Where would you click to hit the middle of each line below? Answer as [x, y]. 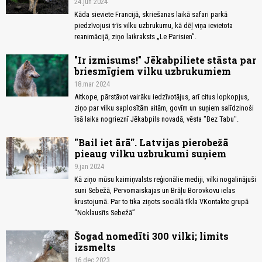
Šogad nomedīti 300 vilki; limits [151, 236]
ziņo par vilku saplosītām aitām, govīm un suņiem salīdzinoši [164, 108]
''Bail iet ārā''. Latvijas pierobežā [151, 143]
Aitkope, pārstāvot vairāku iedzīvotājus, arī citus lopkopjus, [162, 97]
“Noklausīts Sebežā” [105, 213]
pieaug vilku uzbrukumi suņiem [150, 154]
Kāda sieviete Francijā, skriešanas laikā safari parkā [151, 15]
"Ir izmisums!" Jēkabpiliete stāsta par [165, 60]
